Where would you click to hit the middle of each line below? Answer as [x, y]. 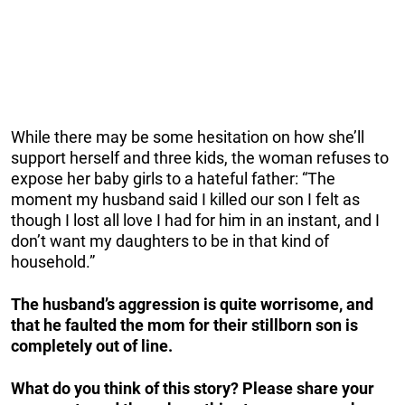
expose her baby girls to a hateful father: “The [173, 178]
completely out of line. [92, 345]
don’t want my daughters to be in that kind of [170, 240]
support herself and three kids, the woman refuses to [200, 157]
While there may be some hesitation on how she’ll [188, 137]
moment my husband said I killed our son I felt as [185, 199]
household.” [53, 261]
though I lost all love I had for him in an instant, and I [195, 220]
